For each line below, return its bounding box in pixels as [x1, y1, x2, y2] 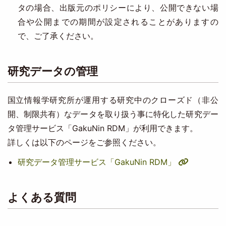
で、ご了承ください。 [17, 31, 98, 41]
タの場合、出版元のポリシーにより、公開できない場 [17, 3, 218, 13]
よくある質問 [7, 191, 76, 204]
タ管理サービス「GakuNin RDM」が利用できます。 [7, 123, 198, 133]
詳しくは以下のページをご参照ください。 [7, 137, 161, 147]
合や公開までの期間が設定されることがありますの [17, 17, 218, 27]
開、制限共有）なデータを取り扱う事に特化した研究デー [7, 109, 218, 119]
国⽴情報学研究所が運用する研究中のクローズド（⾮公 [7, 95, 218, 105]
